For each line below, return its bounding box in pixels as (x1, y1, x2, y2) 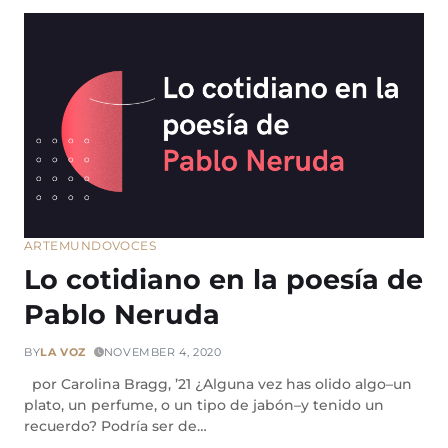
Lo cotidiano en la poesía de (24, 263, 423, 297)
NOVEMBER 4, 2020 (103, 345, 222, 360)
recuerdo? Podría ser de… (24, 417, 207, 436)
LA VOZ (40, 345, 86, 360)
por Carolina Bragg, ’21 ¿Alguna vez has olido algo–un (24, 375, 412, 394)
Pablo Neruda (24, 298, 220, 332)
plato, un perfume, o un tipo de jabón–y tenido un (24, 396, 384, 415)
